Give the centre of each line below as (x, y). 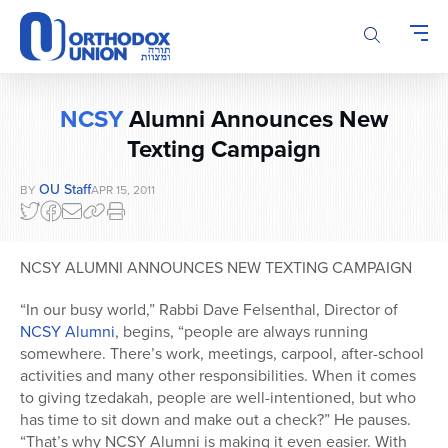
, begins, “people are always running (241, 332)
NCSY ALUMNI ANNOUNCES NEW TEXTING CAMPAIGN (216, 268)
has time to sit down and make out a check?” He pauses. (215, 420)
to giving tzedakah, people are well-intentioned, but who (218, 398)
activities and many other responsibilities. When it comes (218, 376)
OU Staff (65, 190)
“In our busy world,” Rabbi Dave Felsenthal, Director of (209, 310)
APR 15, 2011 (123, 190)
